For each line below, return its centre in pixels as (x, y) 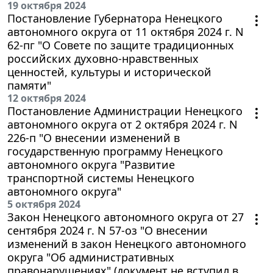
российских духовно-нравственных (103, 58)
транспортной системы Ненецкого (101, 178)
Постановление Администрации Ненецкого (125, 111)
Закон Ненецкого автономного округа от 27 (126, 217)
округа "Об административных (91, 257)
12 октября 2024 (47, 98)
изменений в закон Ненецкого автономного (127, 243)
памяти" (29, 85)
